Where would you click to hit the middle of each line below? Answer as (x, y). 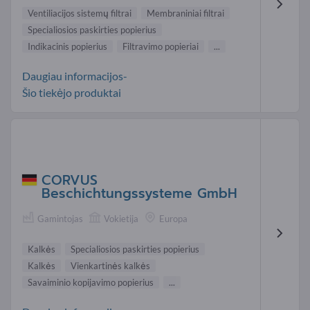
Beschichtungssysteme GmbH (139, 193)
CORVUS (70, 180)
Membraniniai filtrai (185, 13)
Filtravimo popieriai (161, 47)
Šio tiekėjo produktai (72, 93)
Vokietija (121, 218)
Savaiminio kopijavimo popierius (91, 282)
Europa (173, 218)
